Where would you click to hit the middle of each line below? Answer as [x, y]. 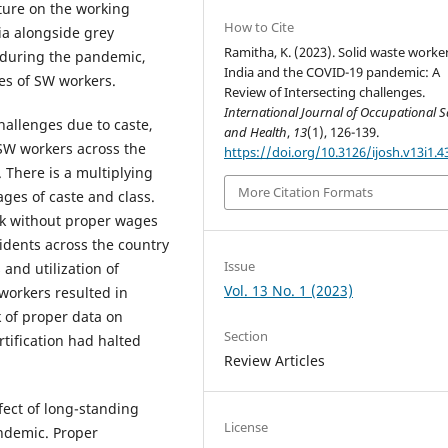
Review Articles [275, 360]
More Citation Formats [306, 192]
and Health [256, 132]
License [246, 426]
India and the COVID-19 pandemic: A [332, 72]
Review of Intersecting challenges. [325, 92]
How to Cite [259, 27]
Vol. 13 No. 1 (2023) [289, 290]
